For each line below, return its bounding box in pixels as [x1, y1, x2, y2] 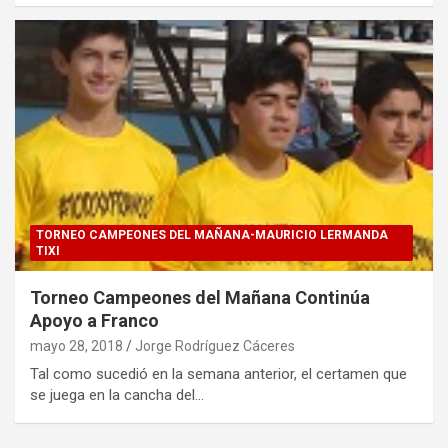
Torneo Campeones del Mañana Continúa [30, 286, 370, 308]
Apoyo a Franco [30, 309, 159, 331]
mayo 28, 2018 [30, 337, 123, 354]
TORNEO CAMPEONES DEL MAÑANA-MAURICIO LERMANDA [36, 227, 388, 242]
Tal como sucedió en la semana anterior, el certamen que [30, 364, 407, 383]
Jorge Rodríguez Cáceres [135, 337, 295, 354]
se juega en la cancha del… [30, 385, 204, 404]
